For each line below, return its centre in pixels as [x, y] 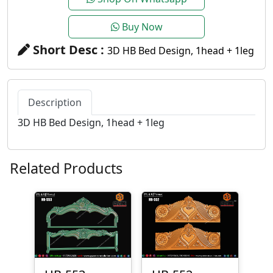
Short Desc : [69, 49]
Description [55, 102]
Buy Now [141, 27]
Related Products [66, 168]
